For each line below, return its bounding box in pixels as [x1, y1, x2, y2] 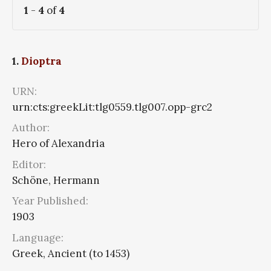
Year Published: [12, 194, 88, 208]
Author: [12, 121, 50, 135]
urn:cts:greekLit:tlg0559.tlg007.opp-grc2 [12, 100, 212, 114]
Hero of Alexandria [12, 137, 105, 151]
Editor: [12, 157, 46, 171]
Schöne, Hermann [12, 173, 100, 187]
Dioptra [21, 54, 62, 68]
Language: [12, 230, 64, 244]
